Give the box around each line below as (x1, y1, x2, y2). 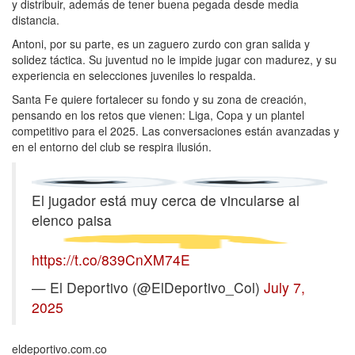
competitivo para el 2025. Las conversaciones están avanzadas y (12, 122, 339, 139)
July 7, (264, 277, 305, 297)
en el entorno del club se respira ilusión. (12, 138, 212, 155)
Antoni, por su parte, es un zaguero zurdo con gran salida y (12, 35, 310, 52)
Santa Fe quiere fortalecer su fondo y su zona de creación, (12, 90, 307, 107)
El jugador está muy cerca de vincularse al (32, 189, 300, 210)
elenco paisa (32, 209, 112, 230)
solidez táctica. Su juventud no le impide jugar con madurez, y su (12, 51, 337, 67)
